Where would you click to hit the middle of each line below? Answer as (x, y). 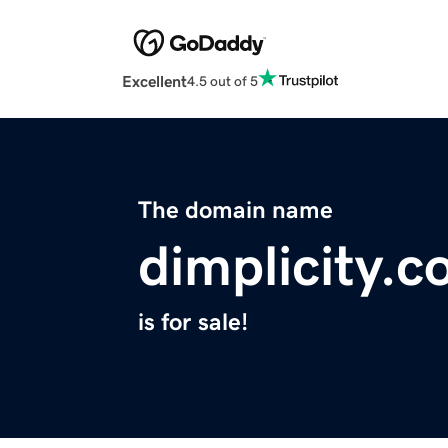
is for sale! (193, 322)
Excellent (154, 81)
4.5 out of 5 (222, 80)
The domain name (235, 210)
